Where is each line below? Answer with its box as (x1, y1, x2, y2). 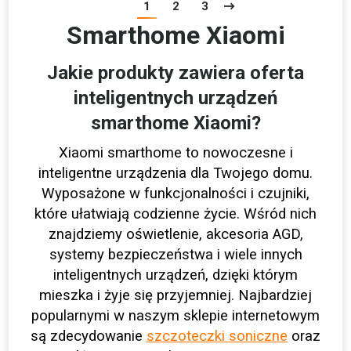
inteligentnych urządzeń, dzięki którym (53, 266, 298, 284)
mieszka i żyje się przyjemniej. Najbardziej (39, 287, 312, 305)
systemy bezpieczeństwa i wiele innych (49, 246, 302, 264)
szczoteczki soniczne (147, 327, 288, 346)
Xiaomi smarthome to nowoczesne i (58, 144, 293, 162)
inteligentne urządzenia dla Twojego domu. (38, 165, 313, 183)
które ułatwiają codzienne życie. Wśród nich (34, 205, 317, 223)
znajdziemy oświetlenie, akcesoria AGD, (48, 226, 303, 244)
